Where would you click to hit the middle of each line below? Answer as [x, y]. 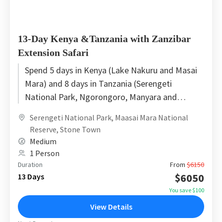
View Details [111, 206]
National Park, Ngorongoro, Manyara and [101, 97]
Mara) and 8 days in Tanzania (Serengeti [98, 83]
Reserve [43, 129]
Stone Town [80, 129]
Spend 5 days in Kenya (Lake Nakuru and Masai [111, 70]
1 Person [45, 153]
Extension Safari [53, 52]
